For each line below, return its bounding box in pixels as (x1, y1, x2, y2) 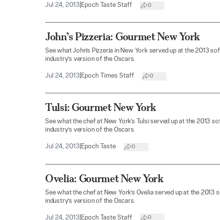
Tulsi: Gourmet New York (45, 101, 157, 114)
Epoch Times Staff (81, 73, 134, 80)
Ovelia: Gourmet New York (45, 172, 164, 185)
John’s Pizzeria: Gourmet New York (45, 30, 200, 43)
